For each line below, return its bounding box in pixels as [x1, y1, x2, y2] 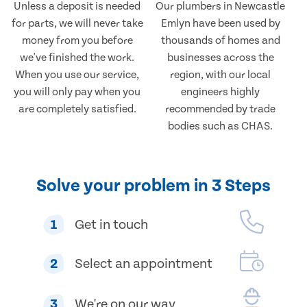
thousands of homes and [160, 34, 280, 47]
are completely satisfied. [18, 103, 136, 116]
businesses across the [167, 51, 274, 64]
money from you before [21, 34, 133, 47]
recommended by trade [165, 103, 276, 116]
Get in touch [75, 217, 148, 232]
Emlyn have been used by [160, 17, 280, 30]
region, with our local [170, 69, 271, 82]
